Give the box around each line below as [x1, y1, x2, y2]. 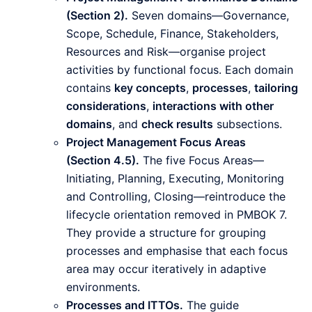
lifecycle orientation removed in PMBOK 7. [66, 208, 287, 222]
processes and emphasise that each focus [66, 244, 288, 258]
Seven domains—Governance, [128, 8, 289, 23]
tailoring [254, 81, 298, 95]
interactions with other [153, 99, 274, 114]
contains [66, 81, 114, 95]
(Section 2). [66, 8, 128, 23]
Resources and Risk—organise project [66, 45, 266, 59]
